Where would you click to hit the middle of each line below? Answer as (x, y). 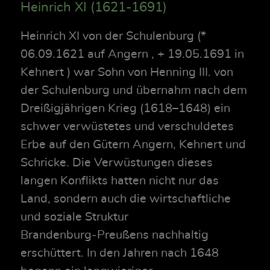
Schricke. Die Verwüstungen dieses (117, 163)
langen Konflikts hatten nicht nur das (120, 181)
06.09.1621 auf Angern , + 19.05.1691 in (132, 54)
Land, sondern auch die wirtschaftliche (126, 199)
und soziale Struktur (74, 217)
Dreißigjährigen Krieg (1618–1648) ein (125, 108)
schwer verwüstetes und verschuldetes (127, 127)
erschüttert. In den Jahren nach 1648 (120, 253)
